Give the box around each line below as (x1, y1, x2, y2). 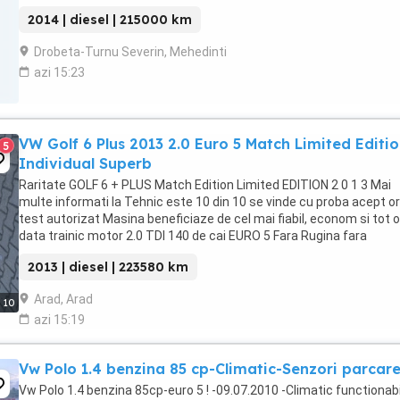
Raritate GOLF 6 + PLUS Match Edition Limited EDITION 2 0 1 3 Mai (19, 178, 391, 192)
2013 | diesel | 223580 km (28, 259, 188, 275)
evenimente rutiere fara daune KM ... (19, 246, 225, 260)
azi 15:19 (34, 312, 85, 327)
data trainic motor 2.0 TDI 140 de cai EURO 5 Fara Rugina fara (19, 229, 367, 243)
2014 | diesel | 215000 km (28, 12, 192, 28)
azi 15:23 (34, 65, 85, 79)
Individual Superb (19, 154, 152, 172)
